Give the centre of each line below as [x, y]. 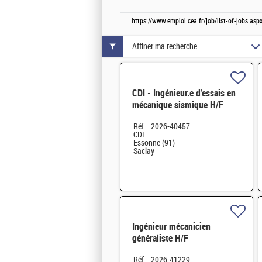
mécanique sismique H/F [178, 105]
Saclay [144, 151]
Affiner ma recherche [165, 46]
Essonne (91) [154, 143]
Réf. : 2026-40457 [162, 127]
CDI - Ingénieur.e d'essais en [184, 94]
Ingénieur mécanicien [171, 227]
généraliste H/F [160, 239]
